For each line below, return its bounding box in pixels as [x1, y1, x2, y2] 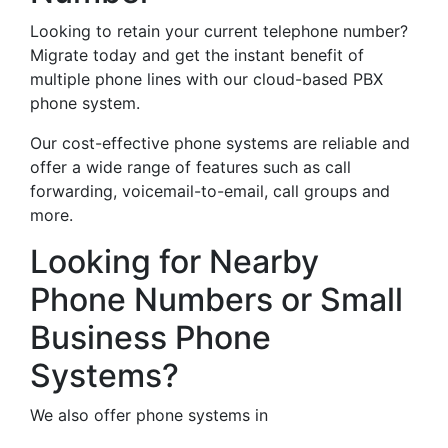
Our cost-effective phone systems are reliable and [30, 133, 410, 153]
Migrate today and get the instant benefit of [30, 45, 364, 65]
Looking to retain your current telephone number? [30, 21, 408, 41]
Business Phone [30, 318, 271, 357]
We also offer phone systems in [30, 405, 268, 425]
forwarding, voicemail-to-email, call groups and [30, 181, 390, 201]
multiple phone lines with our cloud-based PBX [30, 69, 383, 89]
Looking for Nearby [30, 242, 319, 281]
